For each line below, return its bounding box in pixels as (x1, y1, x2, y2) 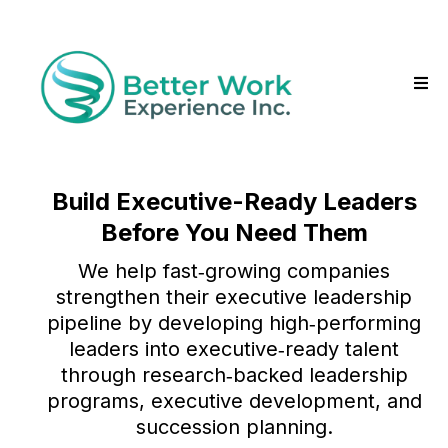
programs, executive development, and (46, 389, 422, 413)
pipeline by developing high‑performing (47, 311, 421, 335)
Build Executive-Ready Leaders (51, 187, 417, 216)
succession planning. (135, 415, 333, 439)
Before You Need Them (100, 218, 368, 247)
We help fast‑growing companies (78, 259, 390, 283)
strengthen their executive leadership (56, 285, 412, 309)
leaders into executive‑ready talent (69, 337, 399, 361)
